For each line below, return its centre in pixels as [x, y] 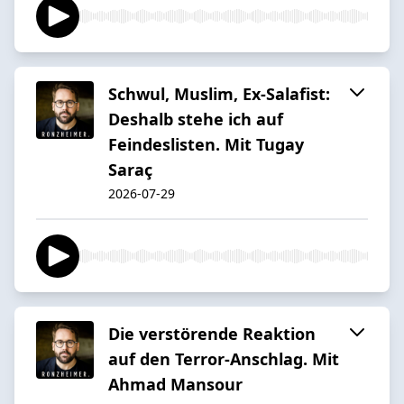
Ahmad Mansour [175, 384]
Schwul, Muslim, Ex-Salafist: [219, 93]
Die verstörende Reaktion [212, 333]
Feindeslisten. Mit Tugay [206, 144]
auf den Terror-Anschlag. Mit [224, 358]
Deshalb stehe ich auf [196, 119]
